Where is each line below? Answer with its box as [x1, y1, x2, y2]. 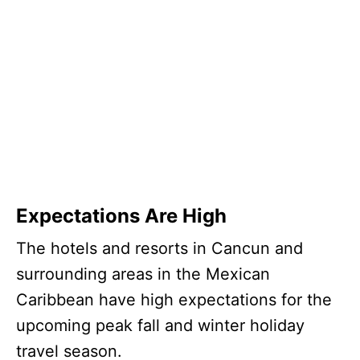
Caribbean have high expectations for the [16, 289, 332, 309]
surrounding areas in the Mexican [16, 264, 270, 284]
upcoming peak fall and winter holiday [16, 315, 305, 335]
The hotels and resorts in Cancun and [16, 238, 303, 258]
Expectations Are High [16, 203, 227, 227]
